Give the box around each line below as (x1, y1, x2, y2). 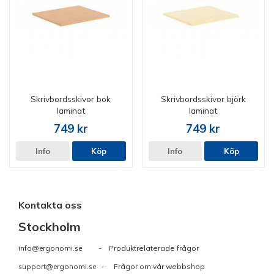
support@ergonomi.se (18, 262, 96, 272)
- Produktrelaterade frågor (82, 243, 199, 253)
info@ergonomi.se (18, 243, 82, 253)
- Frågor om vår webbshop (96, 262, 205, 272)
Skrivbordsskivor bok (31, 94, 111, 105)
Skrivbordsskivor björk (160, 94, 246, 105)
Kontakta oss (18, 199, 82, 212)
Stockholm (18, 219, 81, 235)
